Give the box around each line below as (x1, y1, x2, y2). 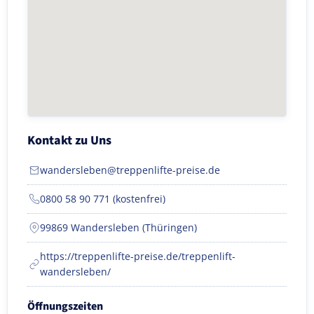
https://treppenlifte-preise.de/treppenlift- (40, 249, 235, 263)
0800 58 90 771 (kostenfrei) (40, 191, 165, 205)
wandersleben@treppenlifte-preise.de (40, 163, 220, 177)
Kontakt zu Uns (27, 131, 111, 149)
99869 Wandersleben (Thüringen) (40, 220, 197, 234)
